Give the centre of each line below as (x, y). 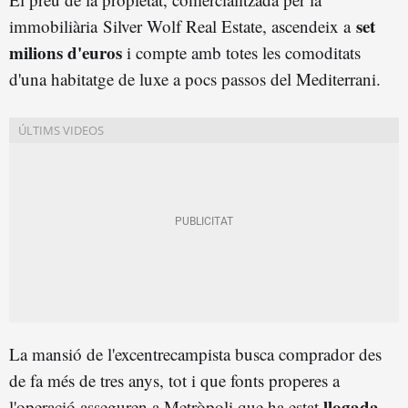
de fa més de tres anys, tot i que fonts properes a (174, 380)
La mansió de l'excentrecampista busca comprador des (195, 353)
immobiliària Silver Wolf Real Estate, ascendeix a (183, 25)
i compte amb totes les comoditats (241, 52)
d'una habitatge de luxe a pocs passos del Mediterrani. (198, 78)
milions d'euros (66, 52)
